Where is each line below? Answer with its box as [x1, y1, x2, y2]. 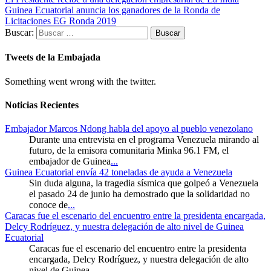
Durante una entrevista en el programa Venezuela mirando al [29, 134, 259, 145]
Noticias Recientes [5, 99, 79, 110]
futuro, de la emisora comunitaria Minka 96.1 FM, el [29, 145, 229, 156]
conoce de [29, 200, 68, 211]
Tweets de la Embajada [5, 52, 100, 63]
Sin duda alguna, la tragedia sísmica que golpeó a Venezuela [29, 178, 258, 189]
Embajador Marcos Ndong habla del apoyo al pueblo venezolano [5, 123, 253, 134]
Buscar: [5, 27, 34, 38]
